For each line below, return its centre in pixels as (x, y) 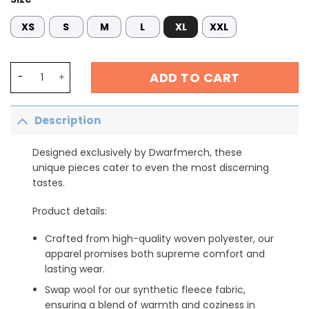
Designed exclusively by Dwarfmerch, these (138, 153)
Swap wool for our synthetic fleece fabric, (146, 290)
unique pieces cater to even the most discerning (151, 168)
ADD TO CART (195, 77)
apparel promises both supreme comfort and (155, 253)
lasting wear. (75, 269)
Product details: (70, 211)
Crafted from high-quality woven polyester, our (160, 238)
